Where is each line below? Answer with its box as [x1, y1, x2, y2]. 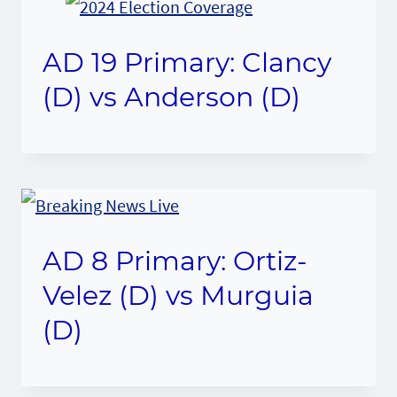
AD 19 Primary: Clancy [43, 45, 331, 79]
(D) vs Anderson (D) [43, 80, 300, 113]
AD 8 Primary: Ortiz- [43, 244, 307, 277]
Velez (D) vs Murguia [43, 278, 314, 312]
